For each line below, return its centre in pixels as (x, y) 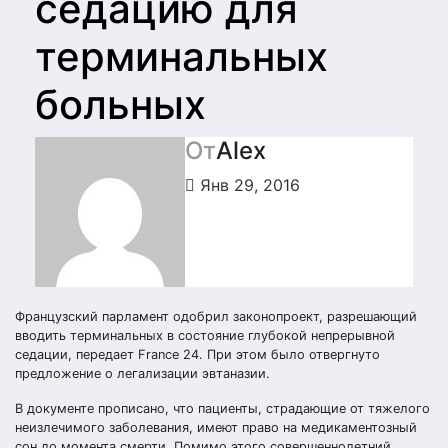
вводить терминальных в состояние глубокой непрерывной (205, 335)
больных (120, 104)
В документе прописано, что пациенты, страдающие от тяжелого (222, 408)
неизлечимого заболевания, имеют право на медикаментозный (216, 427)
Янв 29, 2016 (247, 185)
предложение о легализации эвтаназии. (142, 373)
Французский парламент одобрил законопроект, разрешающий (216, 316)
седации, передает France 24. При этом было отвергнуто (197, 354)
